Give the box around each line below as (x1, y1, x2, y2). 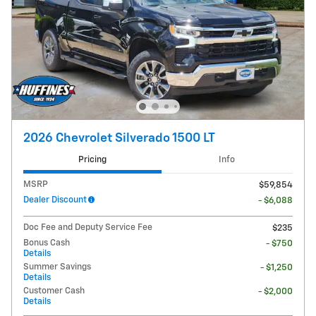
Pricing (78, 155, 107, 165)
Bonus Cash (23, 238, 70, 248)
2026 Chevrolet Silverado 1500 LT (23, 132, 215, 145)
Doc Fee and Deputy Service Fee (23, 222, 152, 232)
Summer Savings (23, 262, 91, 272)
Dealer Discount (23, 195, 87, 205)
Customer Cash (23, 286, 85, 296)
